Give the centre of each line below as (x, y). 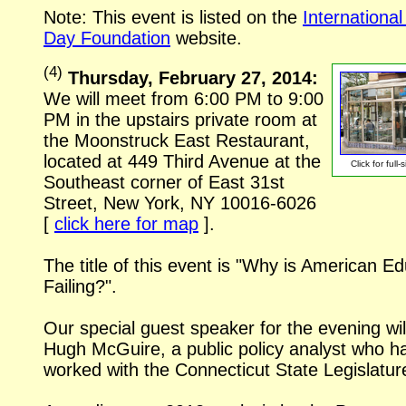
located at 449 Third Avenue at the (182, 162)
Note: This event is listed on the (173, 18)
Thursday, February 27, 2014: (193, 78)
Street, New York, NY (132, 203)
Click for (368, 164)
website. (206, 39)
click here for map (126, 224)
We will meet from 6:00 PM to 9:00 (184, 99)
